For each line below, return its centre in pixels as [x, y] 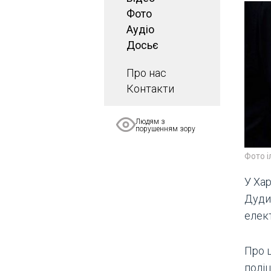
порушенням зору [165, 129]
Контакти [150, 89]
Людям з [150, 122]
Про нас [146, 73]
